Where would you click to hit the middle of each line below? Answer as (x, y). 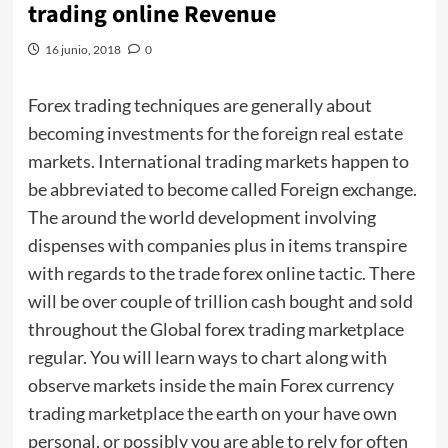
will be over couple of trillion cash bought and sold (220, 301)
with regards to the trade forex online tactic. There (221, 273)
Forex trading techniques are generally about (199, 105)
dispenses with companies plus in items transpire (217, 245)
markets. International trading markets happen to (218, 161)
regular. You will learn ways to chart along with (207, 357)
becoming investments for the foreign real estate (215, 133)
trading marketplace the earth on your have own (212, 413)
